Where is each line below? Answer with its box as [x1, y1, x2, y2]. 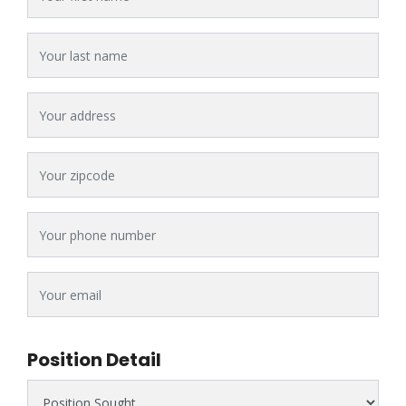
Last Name [26, 34, 92, 52]
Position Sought [26, 382, 120, 399]
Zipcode [26, 154, 73, 171]
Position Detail [27, 347, 161, 372]
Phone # [26, 214, 76, 231]
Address [26, 94, 73, 111]
